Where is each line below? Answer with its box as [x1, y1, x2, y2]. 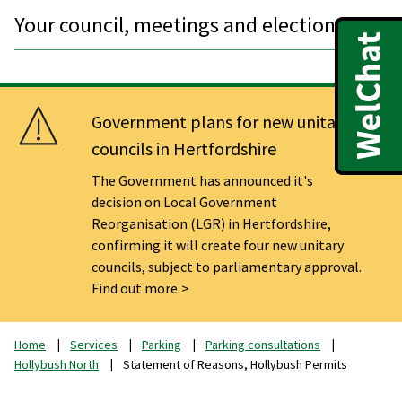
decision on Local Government [92, 192, 278, 211]
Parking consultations [205, 336, 320, 353]
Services [70, 336, 118, 353]
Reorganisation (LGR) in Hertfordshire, [92, 214, 332, 232]
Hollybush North [14, 355, 99, 372]
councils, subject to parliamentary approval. [92, 257, 363, 275]
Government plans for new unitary [92, 109, 351, 133]
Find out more [92, 278, 179, 297]
